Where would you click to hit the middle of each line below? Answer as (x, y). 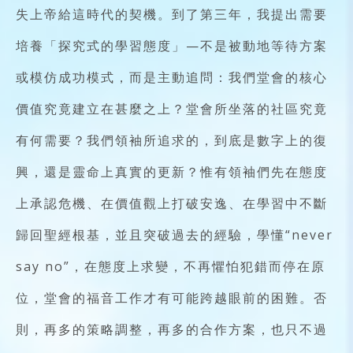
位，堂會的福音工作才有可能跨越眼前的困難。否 (172, 298)
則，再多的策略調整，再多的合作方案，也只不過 (172, 330)
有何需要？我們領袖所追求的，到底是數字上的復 (172, 141)
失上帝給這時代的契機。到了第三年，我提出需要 (172, 15)
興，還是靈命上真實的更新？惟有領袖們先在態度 (172, 172)
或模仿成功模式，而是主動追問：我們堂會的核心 (172, 78)
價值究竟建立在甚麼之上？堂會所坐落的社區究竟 (172, 109)
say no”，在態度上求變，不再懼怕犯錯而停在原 (171, 267)
